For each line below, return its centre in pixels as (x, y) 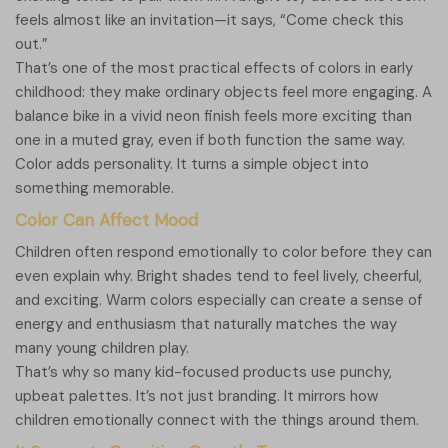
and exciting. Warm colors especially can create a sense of (218, 300)
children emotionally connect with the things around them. (217, 420)
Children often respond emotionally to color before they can (223, 252)
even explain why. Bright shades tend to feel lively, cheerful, (218, 276)
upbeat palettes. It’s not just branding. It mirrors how (196, 396)
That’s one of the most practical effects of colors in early (214, 68)
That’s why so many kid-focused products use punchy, (203, 372)
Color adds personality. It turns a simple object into (192, 164)
